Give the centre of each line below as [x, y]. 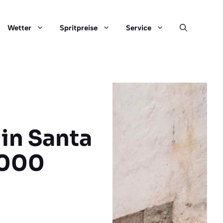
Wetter [19, 28]
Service [139, 28]
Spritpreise [79, 28]
